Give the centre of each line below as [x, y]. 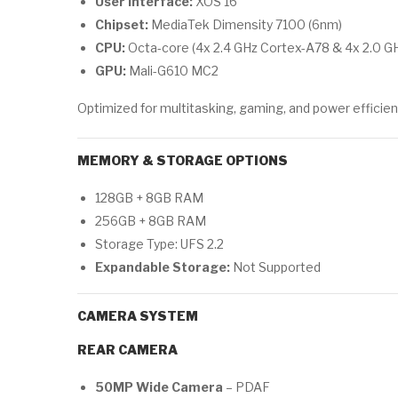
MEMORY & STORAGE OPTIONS [183, 160]
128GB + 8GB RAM [149, 198]
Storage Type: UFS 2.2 [159, 244]
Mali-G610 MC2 [172, 71]
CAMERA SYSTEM [138, 316]
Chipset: [122, 24]
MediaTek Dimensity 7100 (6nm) [245, 24]
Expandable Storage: [163, 267]
